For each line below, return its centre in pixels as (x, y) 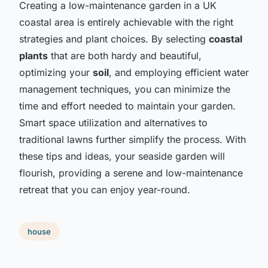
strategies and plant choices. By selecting (114, 39)
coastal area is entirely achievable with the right (126, 22)
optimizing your (56, 72)
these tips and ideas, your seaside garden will (122, 156)
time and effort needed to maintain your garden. (127, 106)
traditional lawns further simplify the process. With (133, 139)
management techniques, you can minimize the (125, 89)
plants (33, 55)
